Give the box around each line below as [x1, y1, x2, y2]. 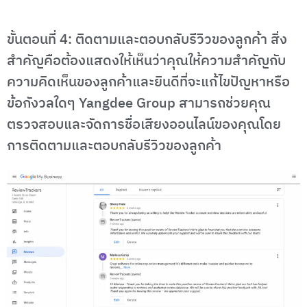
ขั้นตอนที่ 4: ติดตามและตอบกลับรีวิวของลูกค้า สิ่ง [7, 28, 287, 51]
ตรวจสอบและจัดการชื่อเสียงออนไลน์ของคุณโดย [7, 113, 281, 136]
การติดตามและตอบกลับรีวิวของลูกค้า [7, 134, 221, 158]
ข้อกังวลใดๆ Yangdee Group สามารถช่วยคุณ [7, 92, 271, 115]
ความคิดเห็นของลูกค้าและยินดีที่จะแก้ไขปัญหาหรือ [7, 71, 290, 94]
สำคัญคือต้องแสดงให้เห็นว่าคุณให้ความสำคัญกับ [7, 49, 286, 73]
